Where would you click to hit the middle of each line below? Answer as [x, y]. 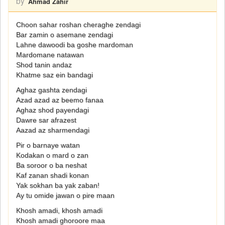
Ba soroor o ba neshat [51, 165]
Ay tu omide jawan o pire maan [65, 195]
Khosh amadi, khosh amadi [59, 210]
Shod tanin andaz [44, 65]
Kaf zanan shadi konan [52, 175]
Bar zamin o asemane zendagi [65, 35]
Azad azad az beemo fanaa [60, 100]
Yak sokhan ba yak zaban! [58, 185]
